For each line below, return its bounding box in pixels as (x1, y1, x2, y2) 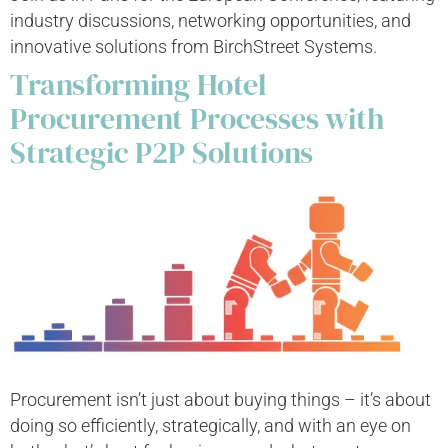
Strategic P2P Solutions (10, 132, 314, 174)
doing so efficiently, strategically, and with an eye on (10, 415, 411, 437)
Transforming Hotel (10, 64, 268, 106)
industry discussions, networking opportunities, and (10, 10, 411, 32)
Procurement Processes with (10, 98, 384, 140)
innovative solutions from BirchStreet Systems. (10, 36, 377, 58)
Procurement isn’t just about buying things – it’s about (10, 389, 431, 411)
